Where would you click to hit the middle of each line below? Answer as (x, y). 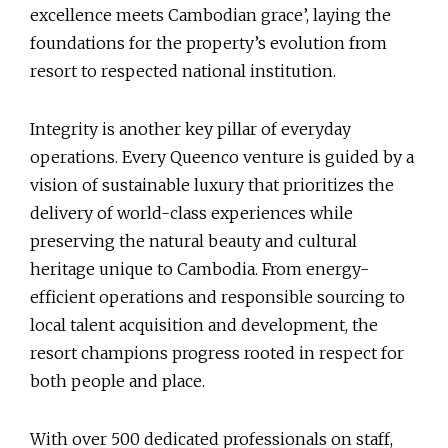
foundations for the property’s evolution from (208, 42)
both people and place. (121, 380)
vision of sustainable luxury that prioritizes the (212, 184)
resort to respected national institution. (187, 70)
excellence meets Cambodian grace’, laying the (210, 14)
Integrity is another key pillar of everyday (190, 128)
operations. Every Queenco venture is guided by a (222, 156)
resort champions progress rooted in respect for (217, 352)
